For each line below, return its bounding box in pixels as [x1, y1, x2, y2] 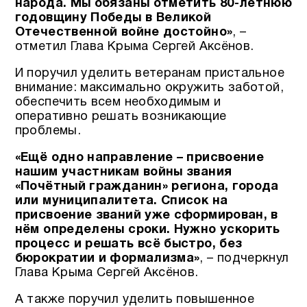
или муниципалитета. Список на [14, 195, 228, 208]
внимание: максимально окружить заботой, [14, 82, 284, 94]
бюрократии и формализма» [14, 253, 200, 265]
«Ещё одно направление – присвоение [14, 152, 265, 164]
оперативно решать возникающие [14, 110, 227, 123]
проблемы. [14, 125, 81, 137]
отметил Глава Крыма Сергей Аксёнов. [14, 40, 254, 53]
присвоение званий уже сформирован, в [14, 210, 278, 222]
